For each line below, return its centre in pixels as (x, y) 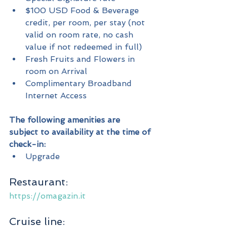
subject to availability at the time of (81, 132)
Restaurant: (39, 182)
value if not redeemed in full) (84, 47)
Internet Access (56, 96)
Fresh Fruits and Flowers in (81, 59)
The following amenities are (66, 120)
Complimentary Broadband (80, 84)
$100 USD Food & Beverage (83, 11)
